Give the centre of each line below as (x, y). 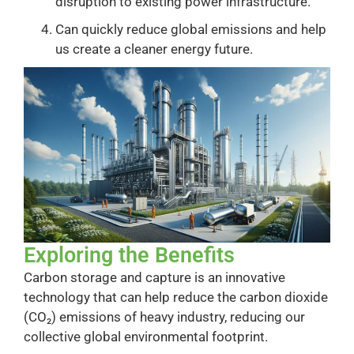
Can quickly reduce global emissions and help (191, 30)
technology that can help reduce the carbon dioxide (176, 298)
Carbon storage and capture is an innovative (154, 278)
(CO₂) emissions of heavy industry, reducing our (164, 317)
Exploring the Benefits (129, 256)
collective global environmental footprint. (146, 337)
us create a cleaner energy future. (154, 49)
